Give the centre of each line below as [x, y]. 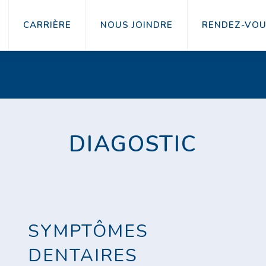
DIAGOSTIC [133, 144]
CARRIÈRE [47, 25]
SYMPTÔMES [88, 231]
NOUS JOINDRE [137, 25]
